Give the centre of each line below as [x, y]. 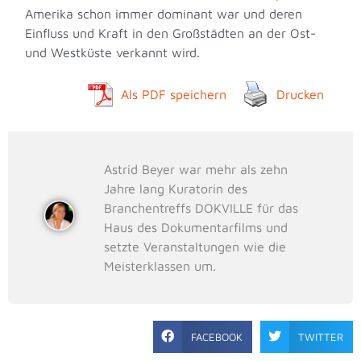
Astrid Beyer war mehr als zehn [196, 170]
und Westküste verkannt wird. [113, 53]
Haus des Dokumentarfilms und [196, 228]
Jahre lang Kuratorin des [176, 189]
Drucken [300, 95]
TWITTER [321, 336]
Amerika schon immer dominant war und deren [164, 14]
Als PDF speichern [173, 95]
